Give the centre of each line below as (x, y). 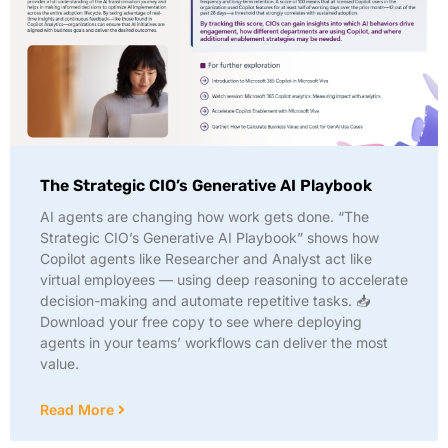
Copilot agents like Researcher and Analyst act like (206, 258)
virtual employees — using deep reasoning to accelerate (224, 279)
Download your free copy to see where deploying (201, 321)
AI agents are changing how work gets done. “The (204, 216)
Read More (79, 409)
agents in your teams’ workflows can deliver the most (214, 342)
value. (59, 363)
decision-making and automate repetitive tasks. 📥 (205, 300)
